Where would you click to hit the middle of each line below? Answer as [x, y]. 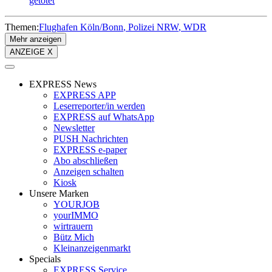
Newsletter [74, 127]
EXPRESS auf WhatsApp [104, 117]
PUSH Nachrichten [91, 138]
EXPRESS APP [85, 95]
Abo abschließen [86, 160]
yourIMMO [76, 215]
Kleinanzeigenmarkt [92, 248]
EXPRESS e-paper [90, 149]
